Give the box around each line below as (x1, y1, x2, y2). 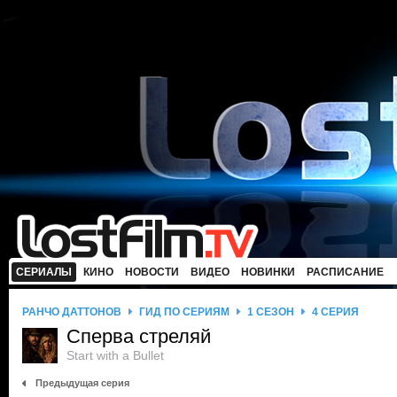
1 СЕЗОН (247, 306, 294, 318)
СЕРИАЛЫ (16, 266, 72, 278)
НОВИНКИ (241, 266, 295, 278)
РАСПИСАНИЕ (307, 266, 384, 278)
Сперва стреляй (66, 325, 211, 347)
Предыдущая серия (35, 378, 129, 388)
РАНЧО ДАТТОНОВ (22, 306, 121, 318)
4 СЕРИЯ (312, 306, 359, 318)
